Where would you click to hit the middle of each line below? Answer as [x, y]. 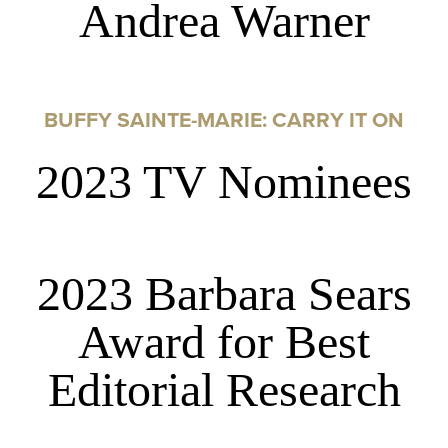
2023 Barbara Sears [224, 294]
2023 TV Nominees [224, 182]
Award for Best [224, 342]
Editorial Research [224, 390]
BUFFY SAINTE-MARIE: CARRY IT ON [224, 119]
